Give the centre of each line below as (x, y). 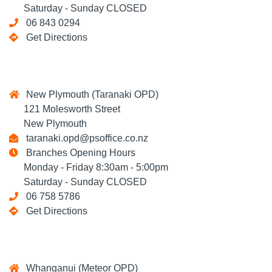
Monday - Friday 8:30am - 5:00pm (89, 167)
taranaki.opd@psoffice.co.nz (85, 138)
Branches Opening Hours (78, 153)
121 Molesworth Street (65, 109)
